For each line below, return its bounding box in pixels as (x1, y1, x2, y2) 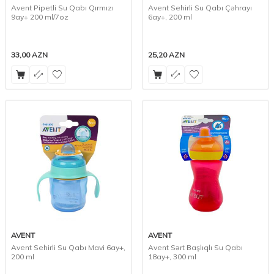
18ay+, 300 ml (148, 252, 196, 262)
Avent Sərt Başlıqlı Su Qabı (148, 243, 243, 253)
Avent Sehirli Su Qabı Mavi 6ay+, (11, 243, 125, 253)
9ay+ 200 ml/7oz (11, 12, 68, 22)
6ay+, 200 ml (148, 12, 192, 22)
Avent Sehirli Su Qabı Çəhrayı (148, 3, 252, 13)
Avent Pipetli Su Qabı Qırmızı (11, 3, 114, 13)
